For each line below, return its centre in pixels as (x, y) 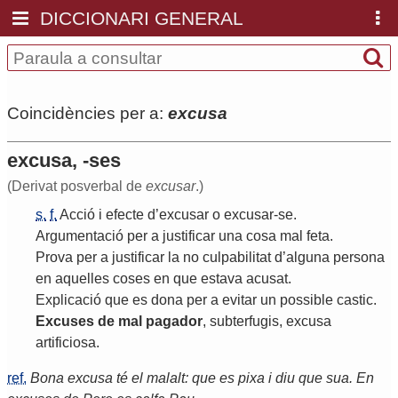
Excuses (65, 322)
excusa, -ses (64, 161)
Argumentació (80, 236)
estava (222, 279)
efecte (125, 215)
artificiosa (66, 343)
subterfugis (244, 322)
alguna (308, 258)
